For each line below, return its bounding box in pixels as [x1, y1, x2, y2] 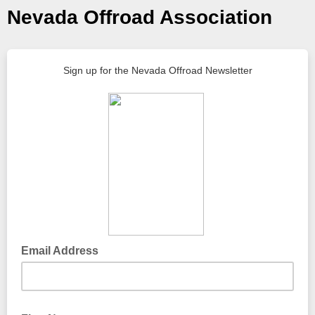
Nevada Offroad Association [7, 6, 272, 28]
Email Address [21, 245, 101, 257]
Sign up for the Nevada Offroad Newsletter [63, 65, 252, 76]
